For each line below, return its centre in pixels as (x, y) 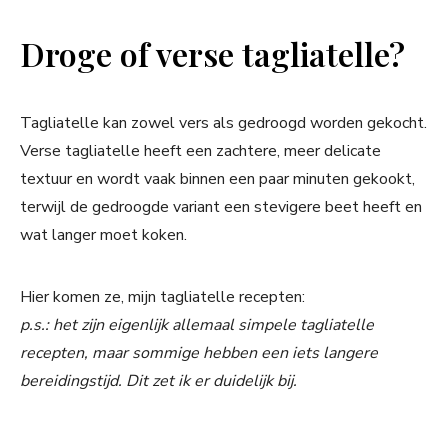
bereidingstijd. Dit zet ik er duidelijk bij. (158, 381)
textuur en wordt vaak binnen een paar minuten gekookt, (217, 179)
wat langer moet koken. (103, 235)
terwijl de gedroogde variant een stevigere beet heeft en (221, 207)
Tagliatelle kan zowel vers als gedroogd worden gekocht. (223, 123)
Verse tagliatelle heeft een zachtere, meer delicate (200, 151)
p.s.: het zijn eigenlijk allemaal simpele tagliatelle (197, 325)
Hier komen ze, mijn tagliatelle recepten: (162, 297)
